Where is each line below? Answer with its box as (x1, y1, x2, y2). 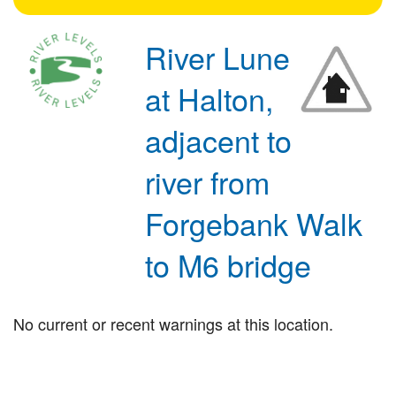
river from (145, 159, 270, 203)
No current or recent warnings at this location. (13, 311, 333, 335)
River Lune (145, 34, 291, 79)
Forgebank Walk (145, 201, 363, 245)
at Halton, (145, 76, 274, 120)
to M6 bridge (145, 242, 312, 286)
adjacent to (145, 118, 293, 162)
